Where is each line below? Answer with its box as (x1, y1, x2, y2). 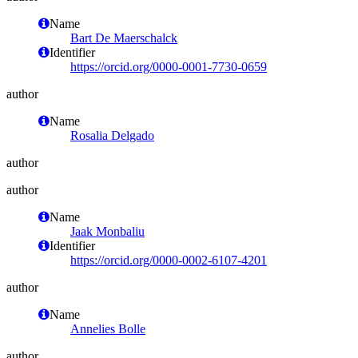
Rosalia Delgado (70, 128, 154, 142)
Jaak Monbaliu (70, 224, 145, 238)
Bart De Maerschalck (70, 30, 177, 45)
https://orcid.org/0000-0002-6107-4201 (70, 253, 267, 267)
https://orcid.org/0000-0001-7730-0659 (70, 59, 267, 74)
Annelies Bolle (70, 321, 145, 336)
